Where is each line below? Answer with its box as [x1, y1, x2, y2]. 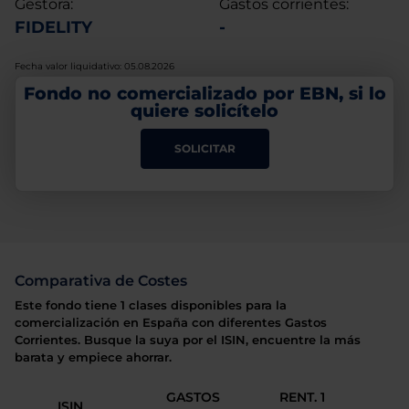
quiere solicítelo [131, 99, 278, 121]
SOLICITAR [173, 141, 236, 155]
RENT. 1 [279, 389, 325, 405]
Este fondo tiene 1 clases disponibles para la [15, 299, 287, 312]
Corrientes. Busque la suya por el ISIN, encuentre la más [15, 333, 361, 347]
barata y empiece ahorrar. [15, 351, 172, 364]
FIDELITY [15, 17, 92, 37]
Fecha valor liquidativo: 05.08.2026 [15, 60, 174, 72]
